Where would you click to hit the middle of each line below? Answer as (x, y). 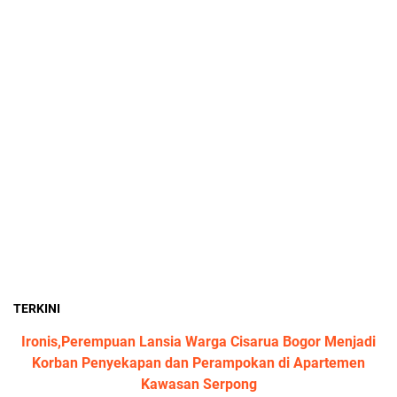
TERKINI (37, 309)
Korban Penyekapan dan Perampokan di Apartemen (198, 363)
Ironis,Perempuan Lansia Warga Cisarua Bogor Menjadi (198, 342)
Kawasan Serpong (198, 385)
